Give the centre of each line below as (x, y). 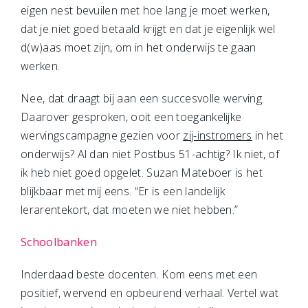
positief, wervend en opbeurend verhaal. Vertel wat (150, 293)
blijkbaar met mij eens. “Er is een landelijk (123, 191)
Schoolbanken (59, 242)
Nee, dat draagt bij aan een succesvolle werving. (143, 98)
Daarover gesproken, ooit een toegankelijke (131, 117)
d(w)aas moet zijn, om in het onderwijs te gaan (139, 47)
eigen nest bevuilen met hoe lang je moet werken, (145, 10)
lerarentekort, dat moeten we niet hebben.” (130, 210)
